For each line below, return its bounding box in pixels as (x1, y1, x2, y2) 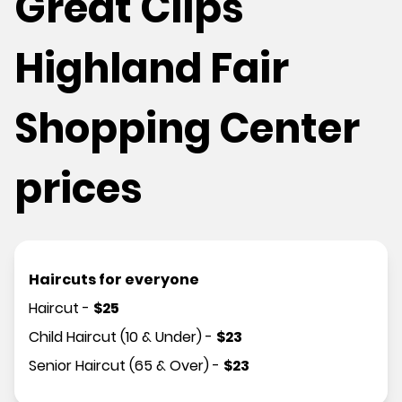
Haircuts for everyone (29, 269, 199, 291)
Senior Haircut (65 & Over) (29, 355, 209, 377)
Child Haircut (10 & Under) (29, 327, 202, 348)
